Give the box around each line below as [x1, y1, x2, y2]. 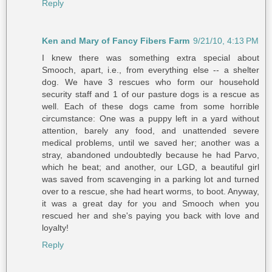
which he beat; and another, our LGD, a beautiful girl [42, 162, 259, 172]
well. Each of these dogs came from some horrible [42, 101, 259, 112]
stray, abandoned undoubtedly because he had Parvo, [42, 150, 259, 160]
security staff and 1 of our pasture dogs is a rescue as [42, 89, 259, 100]
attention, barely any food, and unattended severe [42, 126, 259, 136]
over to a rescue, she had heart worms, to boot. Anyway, [42, 186, 259, 197]
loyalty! [42, 223, 69, 233]
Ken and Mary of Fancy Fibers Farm [42, 36, 189, 46]
